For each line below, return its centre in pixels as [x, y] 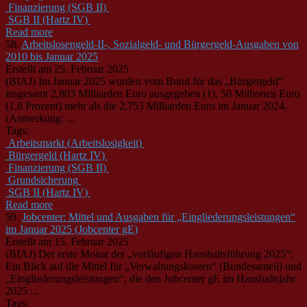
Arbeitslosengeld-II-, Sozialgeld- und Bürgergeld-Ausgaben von [160, 44]
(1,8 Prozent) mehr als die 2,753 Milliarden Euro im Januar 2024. [146, 106]
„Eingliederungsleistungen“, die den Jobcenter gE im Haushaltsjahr [150, 278]
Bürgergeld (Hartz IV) [57, 155]
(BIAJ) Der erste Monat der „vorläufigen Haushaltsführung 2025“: [149, 254]
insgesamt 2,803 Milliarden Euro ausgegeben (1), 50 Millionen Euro [153, 93]
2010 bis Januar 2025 [52, 56]
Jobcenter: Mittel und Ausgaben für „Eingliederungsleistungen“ [159, 217]
